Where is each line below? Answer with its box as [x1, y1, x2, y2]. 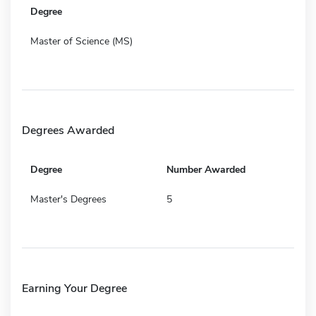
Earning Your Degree [22, 280, 127, 296]
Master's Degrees [30, 192, 107, 206]
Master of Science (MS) [30, 34, 133, 48]
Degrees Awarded [22, 122, 114, 138]
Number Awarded [166, 162, 245, 176]
